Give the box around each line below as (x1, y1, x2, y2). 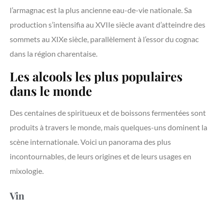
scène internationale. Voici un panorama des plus (10, 137, 171, 147)
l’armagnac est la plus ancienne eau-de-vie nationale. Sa (10, 5, 192, 15)
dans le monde (10, 82, 92, 99)
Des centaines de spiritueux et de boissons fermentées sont (10, 108, 206, 118)
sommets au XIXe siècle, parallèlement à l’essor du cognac (10, 34, 199, 44)
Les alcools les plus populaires (10, 68, 183, 85)
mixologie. (10, 166, 44, 176)
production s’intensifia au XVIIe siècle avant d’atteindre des (10, 20, 205, 30)
